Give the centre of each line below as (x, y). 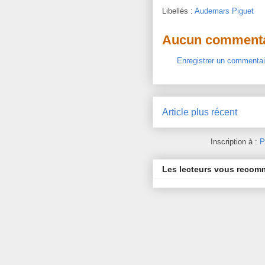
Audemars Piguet (224, 11)
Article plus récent (200, 112)
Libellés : (178, 11)
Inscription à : (235, 142)
